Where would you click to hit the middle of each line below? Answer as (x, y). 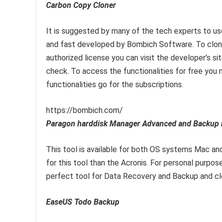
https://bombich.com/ (84, 110)
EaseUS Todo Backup (83, 202)
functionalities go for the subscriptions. (115, 84)
